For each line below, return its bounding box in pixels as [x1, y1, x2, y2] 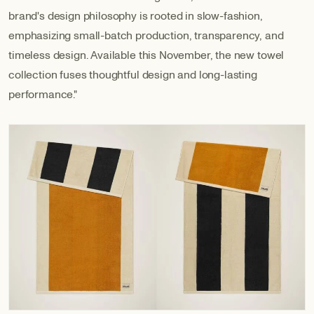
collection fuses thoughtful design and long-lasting [8, 67, 257, 83]
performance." [8, 86, 77, 102]
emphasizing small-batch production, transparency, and [8, 27, 284, 43]
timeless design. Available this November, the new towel [8, 47, 285, 63]
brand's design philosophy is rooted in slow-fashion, [8, 8, 263, 24]
